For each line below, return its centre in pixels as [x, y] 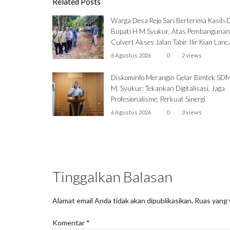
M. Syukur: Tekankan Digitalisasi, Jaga [168, 89]
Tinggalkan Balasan [112, 176]
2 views [192, 55]
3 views [192, 112]
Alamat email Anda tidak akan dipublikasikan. [123, 200]
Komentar [69, 222]
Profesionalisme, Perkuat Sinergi [158, 99]
